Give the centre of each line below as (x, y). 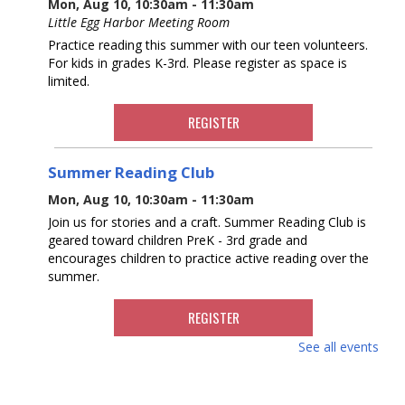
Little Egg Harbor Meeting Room (139, 22)
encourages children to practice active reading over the (208, 258)
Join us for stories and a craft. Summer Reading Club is (207, 221)
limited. (69, 80)
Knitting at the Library (132, 367)
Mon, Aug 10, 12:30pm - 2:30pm (147, 394)
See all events (339, 346)
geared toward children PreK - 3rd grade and (178, 240)
